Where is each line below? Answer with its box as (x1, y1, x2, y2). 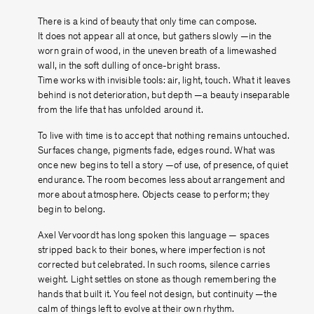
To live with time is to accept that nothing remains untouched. (38, 132, 290, 142)
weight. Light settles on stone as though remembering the (38, 275, 276, 285)
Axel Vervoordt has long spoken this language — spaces (38, 231, 270, 241)
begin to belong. (38, 205, 106, 215)
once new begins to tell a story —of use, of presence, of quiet (38, 161, 289, 171)
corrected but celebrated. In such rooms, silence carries (38, 261, 270, 271)
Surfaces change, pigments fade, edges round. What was (38, 146, 275, 156)
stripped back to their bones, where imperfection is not (38, 246, 266, 256)
